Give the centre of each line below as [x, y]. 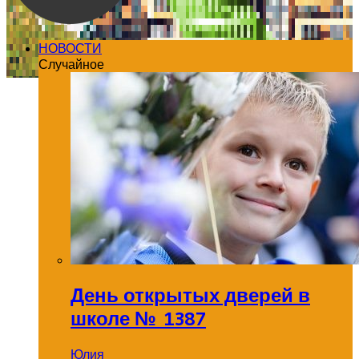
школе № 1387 [138, 318]
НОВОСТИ [70, 48]
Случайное [71, 64]
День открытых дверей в [190, 295]
